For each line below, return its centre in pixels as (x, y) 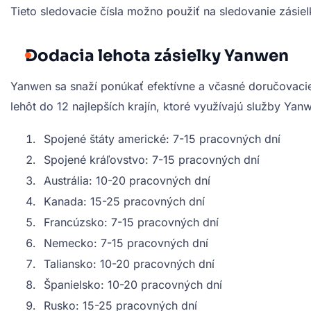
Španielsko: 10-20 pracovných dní (133, 284)
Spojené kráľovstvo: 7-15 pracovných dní (152, 159)
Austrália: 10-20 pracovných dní (127, 180)
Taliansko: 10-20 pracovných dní (129, 263)
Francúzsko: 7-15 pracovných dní (131, 222)
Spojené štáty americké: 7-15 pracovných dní (162, 138)
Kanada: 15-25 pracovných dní (124, 201)
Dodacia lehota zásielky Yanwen (157, 56)
